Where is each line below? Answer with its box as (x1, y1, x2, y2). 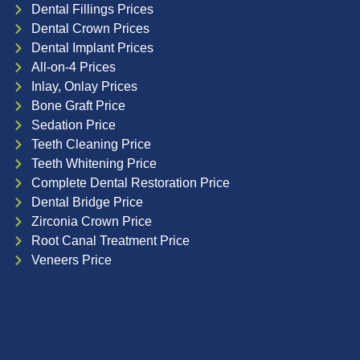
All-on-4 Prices (31, 60, 116, 75)
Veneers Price (31, 253, 112, 268)
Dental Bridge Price (31, 195, 143, 210)
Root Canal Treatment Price (31, 234, 190, 248)
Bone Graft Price (31, 99, 125, 113)
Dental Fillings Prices (31, 2, 153, 17)
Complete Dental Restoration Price (31, 176, 230, 190)
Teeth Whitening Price (31, 157, 157, 171)
